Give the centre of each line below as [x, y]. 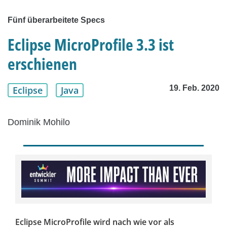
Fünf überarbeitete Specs [56, 20]
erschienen [42, 64]
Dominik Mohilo [39, 122]
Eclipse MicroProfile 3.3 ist [91, 45]
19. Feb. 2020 [194, 88]
